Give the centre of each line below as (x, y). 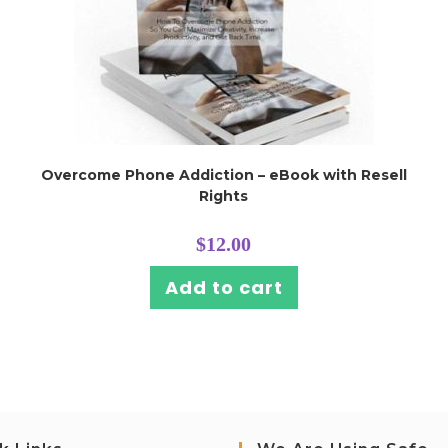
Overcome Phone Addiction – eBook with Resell (223, 175)
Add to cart (223, 287)
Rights (224, 196)
